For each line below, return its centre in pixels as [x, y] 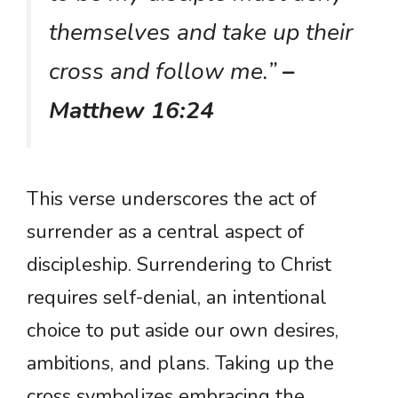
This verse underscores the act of [171, 199]
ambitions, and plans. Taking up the [180, 363]
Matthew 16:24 [131, 111]
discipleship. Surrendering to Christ [179, 264]
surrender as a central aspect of [165, 231]
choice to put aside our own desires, [183, 330]
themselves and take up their [201, 32]
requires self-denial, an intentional [177, 297]
